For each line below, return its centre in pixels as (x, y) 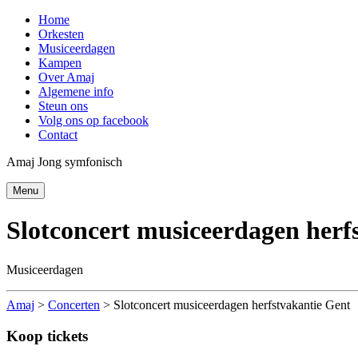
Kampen (60, 63)
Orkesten (61, 34)
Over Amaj (66, 77)
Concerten (74, 304)
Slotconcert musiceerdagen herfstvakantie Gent (232, 304)
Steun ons (63, 106)
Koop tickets (47, 336)
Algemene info (76, 91)
